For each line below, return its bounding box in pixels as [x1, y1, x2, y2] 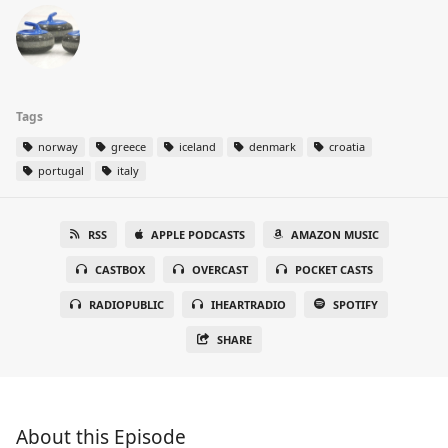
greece [108, 139, 146, 154]
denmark [246, 139, 296, 154]
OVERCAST [191, 262, 248, 277]
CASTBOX [94, 262, 145, 277]
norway [35, 139, 78, 154]
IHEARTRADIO [211, 297, 286, 312]
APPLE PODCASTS [150, 227, 245, 242]
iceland [176, 139, 216, 154]
